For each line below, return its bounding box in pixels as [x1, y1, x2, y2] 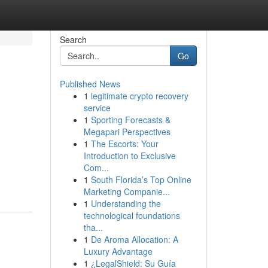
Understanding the [90, 197, 161, 209]
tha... [83, 221, 103, 233]
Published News [59, 78, 120, 90]
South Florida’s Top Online [90, 173, 191, 185]
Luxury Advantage [83, 245, 153, 257]
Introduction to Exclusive [83, 150, 176, 162]
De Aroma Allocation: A [90, 233, 178, 245]
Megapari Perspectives [83, 126, 170, 138]
